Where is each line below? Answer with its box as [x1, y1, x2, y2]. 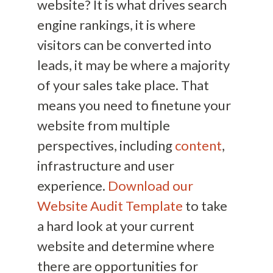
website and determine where [37, 238, 214, 255]
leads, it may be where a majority [37, 57, 230, 74]
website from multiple [37, 117, 170, 134]
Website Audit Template [37, 197, 183, 214]
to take [182, 197, 227, 214]
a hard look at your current [37, 218, 194, 235]
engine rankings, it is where [37, 16, 196, 34]
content [174, 137, 222, 154]
